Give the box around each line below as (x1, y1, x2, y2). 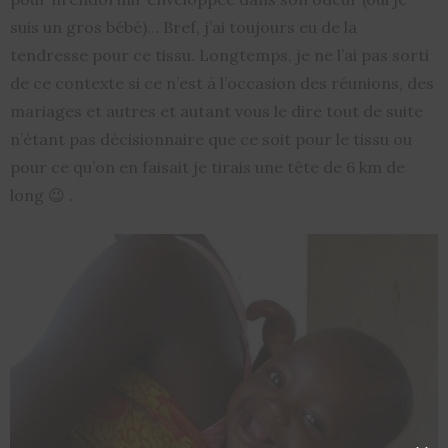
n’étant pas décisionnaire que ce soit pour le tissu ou (10, 129, 412, 150)
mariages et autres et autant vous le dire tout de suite (10, 101, 423, 122)
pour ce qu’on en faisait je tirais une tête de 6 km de (10, 157, 405, 178)
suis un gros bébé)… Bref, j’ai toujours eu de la (10, 17, 357, 38)
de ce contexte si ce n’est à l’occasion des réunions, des (10, 73, 434, 94)
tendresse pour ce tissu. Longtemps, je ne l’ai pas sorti (10, 45, 429, 66)
